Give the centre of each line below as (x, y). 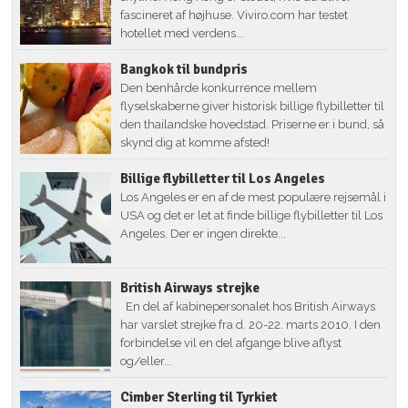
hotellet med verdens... (183, 33)
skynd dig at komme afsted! (195, 142)
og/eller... (147, 361)
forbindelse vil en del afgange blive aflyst (231, 342)
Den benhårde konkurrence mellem (219, 87)
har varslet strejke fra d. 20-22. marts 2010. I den (251, 324)
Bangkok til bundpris (184, 69)
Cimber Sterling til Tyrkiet (199, 397)
